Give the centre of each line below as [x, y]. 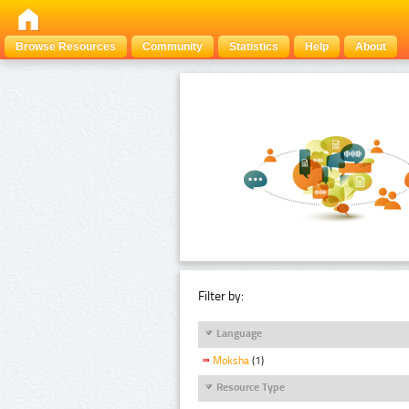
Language [239, 333]
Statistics [254, 47]
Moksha [231, 361]
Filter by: [221, 296]
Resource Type [251, 387]
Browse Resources [66, 47]
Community [173, 47]
